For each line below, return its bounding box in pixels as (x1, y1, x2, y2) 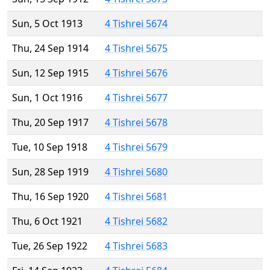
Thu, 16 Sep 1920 (12, 190, 89, 204)
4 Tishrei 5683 (105, 239, 168, 253)
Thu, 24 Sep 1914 (12, 42, 89, 55)
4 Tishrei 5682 (105, 215, 168, 228)
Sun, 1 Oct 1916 (12, 91, 83, 105)
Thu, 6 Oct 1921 (12, 215, 83, 228)
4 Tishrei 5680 (105, 165, 168, 179)
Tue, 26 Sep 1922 (12, 239, 87, 253)
